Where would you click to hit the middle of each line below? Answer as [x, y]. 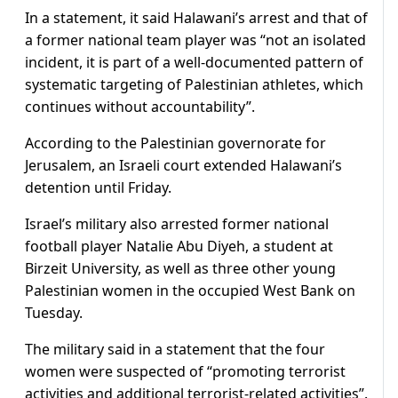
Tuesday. [54, 313]
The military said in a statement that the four [175, 350]
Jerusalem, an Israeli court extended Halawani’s [183, 166]
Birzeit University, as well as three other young [180, 269]
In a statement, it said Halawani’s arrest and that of [196, 18]
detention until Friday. [98, 188]
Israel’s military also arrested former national [177, 224]
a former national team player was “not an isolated [195, 40]
